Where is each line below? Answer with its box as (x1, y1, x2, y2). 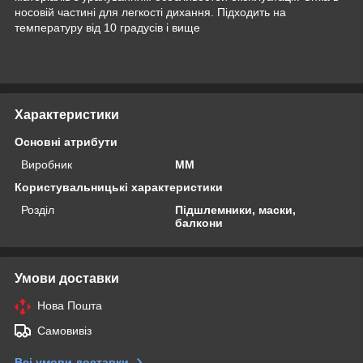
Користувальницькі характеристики (15, 180, 223, 194)
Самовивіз (37, 323, 92, 337)
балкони (175, 216, 224, 229)
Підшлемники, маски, (175, 203, 297, 216)
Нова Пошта (37, 298, 102, 312)
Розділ (21, 203, 54, 216)
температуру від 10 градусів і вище (15, 20, 200, 34)
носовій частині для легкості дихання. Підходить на (15, 5, 286, 19)
